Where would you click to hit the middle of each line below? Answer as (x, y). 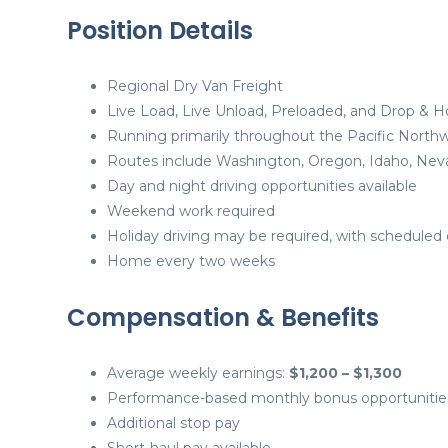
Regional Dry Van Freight (195, 86)
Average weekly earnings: (198, 373)
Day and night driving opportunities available (262, 186)
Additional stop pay (173, 423)
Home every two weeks (191, 261)
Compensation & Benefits (223, 317)
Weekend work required (191, 211)
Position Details (160, 30)
